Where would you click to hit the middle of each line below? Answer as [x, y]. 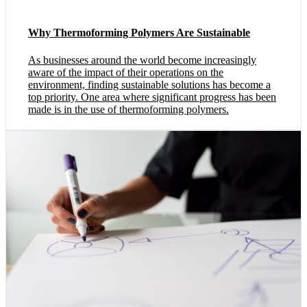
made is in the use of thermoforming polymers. [128, 109]
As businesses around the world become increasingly [142, 60]
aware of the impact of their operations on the [126, 72]
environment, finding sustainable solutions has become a [149, 84]
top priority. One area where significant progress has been [152, 97]
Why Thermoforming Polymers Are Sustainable [139, 33]
